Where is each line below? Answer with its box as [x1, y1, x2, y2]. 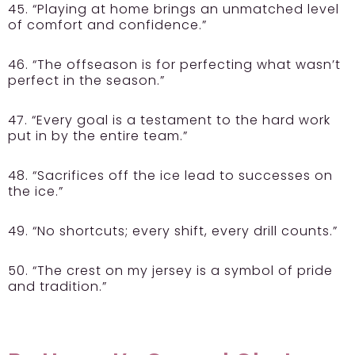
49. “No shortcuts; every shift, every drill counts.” [8, 221, 338, 240]
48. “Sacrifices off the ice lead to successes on [8, 166, 333, 185]
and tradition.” [8, 277, 111, 296]
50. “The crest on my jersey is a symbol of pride [8, 261, 333, 280]
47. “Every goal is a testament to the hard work [8, 110, 330, 129]
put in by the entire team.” [8, 126, 188, 145]
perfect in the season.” [8, 71, 165, 90]
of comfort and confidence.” [8, 15, 207, 34]
